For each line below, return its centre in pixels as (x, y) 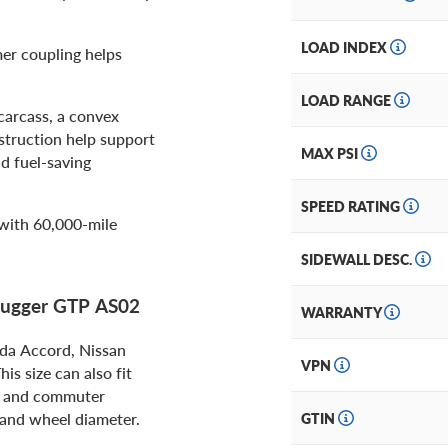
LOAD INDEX (345, 47)
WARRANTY (342, 312)
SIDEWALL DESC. (358, 259)
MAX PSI (331, 153)
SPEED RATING (352, 206)
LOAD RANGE (347, 100)
